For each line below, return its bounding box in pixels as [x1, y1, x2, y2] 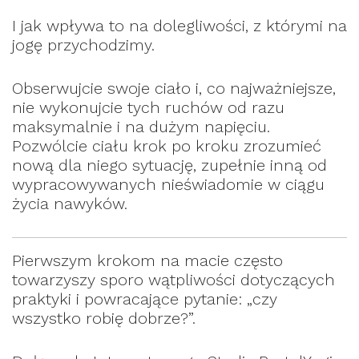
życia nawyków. [12, 194, 127, 214]
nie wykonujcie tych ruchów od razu [12, 98, 284, 118]
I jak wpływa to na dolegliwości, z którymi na [12, 16, 347, 36]
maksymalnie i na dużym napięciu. [12, 117, 270, 137]
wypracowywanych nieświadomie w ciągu [12, 175, 325, 195]
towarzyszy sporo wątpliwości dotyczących [12, 270, 335, 290]
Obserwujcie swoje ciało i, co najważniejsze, [12, 79, 336, 99]
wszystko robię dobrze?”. [12, 309, 196, 329]
